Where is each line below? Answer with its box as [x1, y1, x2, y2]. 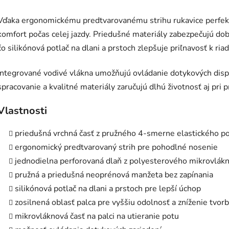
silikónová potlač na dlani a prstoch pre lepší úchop [15, 183, 201, 195]
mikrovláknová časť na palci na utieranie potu [15, 211, 179, 222]
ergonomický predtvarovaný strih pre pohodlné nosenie [15, 142, 218, 153]
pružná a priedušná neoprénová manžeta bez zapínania [15, 169, 213, 181]
